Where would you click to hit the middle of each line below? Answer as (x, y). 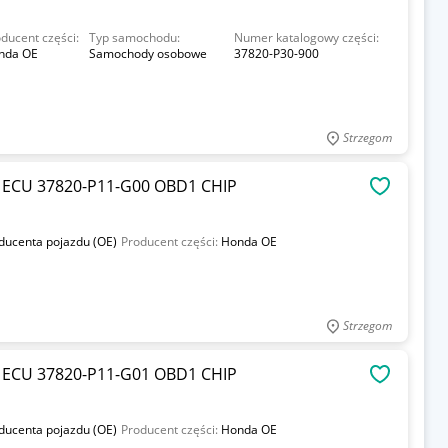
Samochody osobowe (148, 53)
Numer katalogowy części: (306, 37)
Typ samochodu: (135, 37)
